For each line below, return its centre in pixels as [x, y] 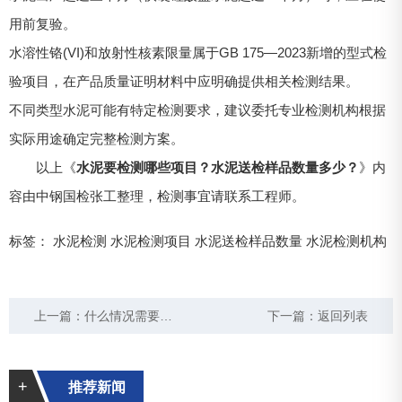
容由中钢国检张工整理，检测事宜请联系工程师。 [157, 197]
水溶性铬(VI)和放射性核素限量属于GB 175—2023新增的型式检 [198, 53]
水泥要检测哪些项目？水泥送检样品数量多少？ [218, 168]
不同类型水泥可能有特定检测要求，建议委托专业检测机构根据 [197, 110]
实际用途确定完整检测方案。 [96, 139]
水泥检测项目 [151, 241]
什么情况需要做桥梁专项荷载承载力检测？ [122, 316]
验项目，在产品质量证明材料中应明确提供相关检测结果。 [184, 82]
